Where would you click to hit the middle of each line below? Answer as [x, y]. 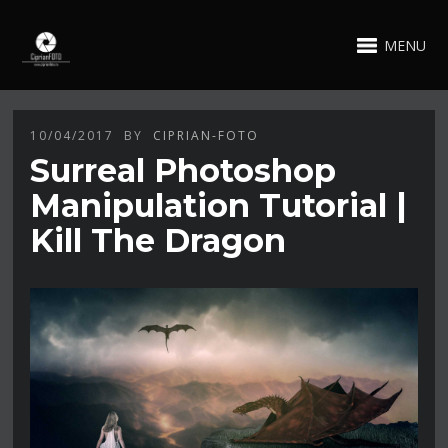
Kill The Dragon [158, 240]
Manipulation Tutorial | [219, 205]
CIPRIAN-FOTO [206, 135]
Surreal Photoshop [183, 170]
